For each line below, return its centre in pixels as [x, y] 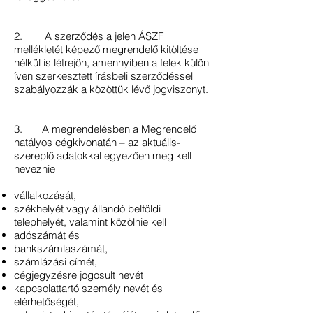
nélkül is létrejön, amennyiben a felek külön [111, 63]
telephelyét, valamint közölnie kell [92, 222]
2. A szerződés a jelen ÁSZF [89, 36]
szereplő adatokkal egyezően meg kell [103, 155]
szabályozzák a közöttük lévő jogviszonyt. [111, 89]
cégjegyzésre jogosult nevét [79, 275]
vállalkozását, [46, 195]
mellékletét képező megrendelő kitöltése [106, 49]
